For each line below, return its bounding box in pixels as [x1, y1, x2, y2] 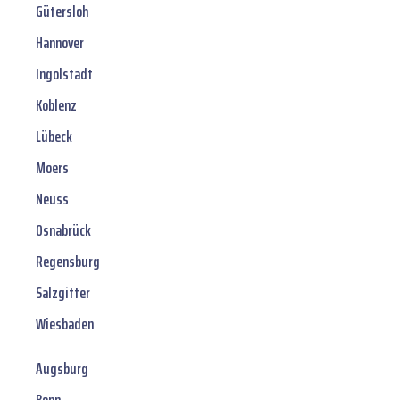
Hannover [36, 30, 84, 56]
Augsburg [36, 356, 88, 382]
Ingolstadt [36, 62, 93, 87]
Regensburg [36, 249, 100, 275]
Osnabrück [36, 218, 91, 244]
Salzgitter [36, 280, 90, 306]
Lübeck [36, 124, 72, 150]
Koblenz [36, 93, 77, 119]
